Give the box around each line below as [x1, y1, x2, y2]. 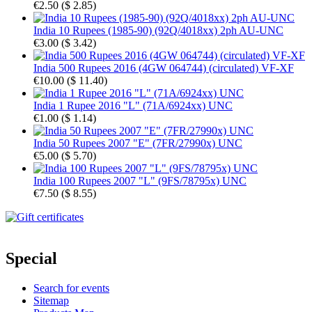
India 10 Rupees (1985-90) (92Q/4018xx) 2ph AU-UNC [33, 24, 283, 36]
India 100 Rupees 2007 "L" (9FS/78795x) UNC [33, 174, 247, 187]
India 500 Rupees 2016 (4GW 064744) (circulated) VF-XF [33, 61, 294, 74]
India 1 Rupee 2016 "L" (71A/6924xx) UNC [33, 99, 233, 111]
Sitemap [33, 295, 69, 307]
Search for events [33, 282, 109, 295]
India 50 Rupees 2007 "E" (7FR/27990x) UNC [33, 136, 242, 149]
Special [6, 249, 57, 268]
